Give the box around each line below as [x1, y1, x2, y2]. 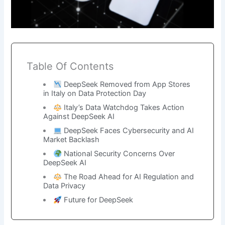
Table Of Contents [27, 60, 114, 73]
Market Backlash [43, 135, 99, 145]
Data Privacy [43, 181, 85, 191]
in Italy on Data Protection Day [43, 89, 146, 98]
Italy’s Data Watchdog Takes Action [61, 103, 184, 113]
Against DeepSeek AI [43, 112, 115, 122]
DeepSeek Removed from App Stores [61, 80, 190, 89]
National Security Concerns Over [61, 149, 175, 159]
